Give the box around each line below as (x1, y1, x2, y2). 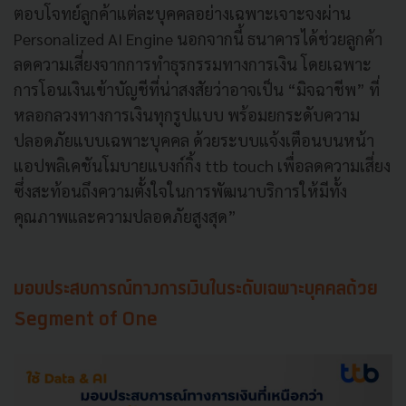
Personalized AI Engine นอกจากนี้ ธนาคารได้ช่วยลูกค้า (14, 27, 382, 49)
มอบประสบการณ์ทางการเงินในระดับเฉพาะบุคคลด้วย (14, 279, 378, 300)
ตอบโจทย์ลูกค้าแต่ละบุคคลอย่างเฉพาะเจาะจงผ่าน (14, 2, 351, 24)
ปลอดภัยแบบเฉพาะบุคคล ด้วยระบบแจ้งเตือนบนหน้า (14, 129, 374, 150)
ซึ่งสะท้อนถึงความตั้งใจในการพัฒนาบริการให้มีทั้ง (14, 179, 347, 201)
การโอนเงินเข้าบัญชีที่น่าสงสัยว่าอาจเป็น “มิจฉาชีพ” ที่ (14, 78, 380, 100)
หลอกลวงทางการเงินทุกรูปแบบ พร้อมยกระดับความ (14, 103, 360, 125)
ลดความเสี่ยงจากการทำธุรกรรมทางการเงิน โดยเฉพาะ (14, 53, 372, 74)
